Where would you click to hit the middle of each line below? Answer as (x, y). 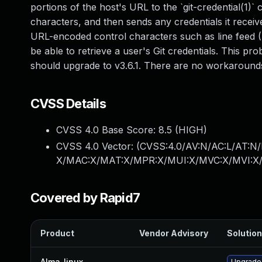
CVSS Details (68, 104)
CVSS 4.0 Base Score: (107, 130)
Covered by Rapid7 (85, 198)
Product (57, 233)
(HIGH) (189, 130)
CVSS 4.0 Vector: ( (98, 146)
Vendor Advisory (174, 233)
